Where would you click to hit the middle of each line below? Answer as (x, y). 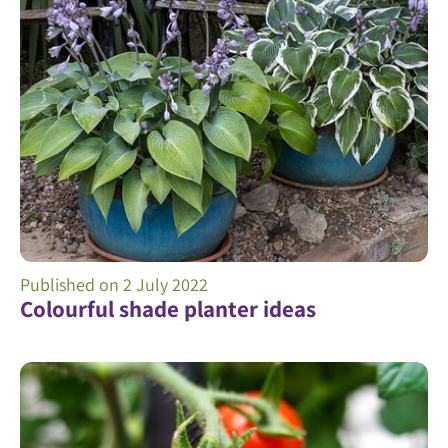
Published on (71, 285)
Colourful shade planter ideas (168, 309)
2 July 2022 (165, 285)
